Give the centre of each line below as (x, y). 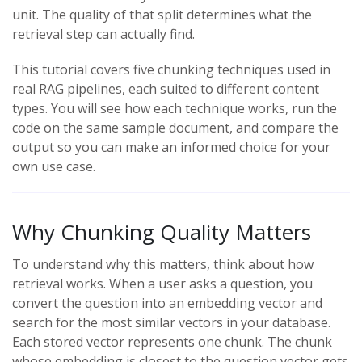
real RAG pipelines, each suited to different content (166, 89)
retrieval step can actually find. (103, 34)
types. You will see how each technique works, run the (175, 108)
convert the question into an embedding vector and (167, 303)
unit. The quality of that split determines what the (162, 15)
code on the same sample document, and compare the (175, 128)
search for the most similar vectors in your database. (171, 322)
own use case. (54, 166)
